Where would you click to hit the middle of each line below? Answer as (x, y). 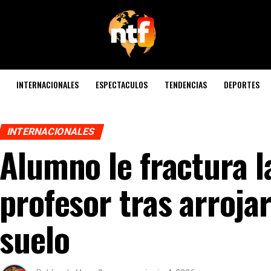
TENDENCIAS (186, 84)
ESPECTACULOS (122, 84)
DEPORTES (242, 84)
